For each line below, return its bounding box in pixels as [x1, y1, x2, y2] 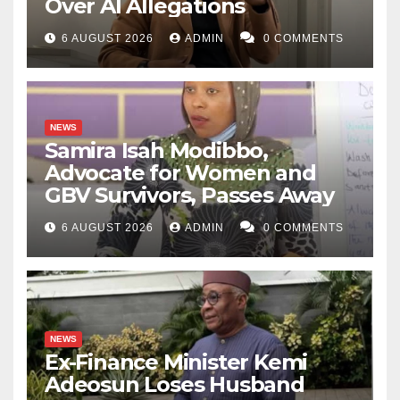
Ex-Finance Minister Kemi [45, 349, 308, 376]
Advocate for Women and [45, 160, 316, 187]
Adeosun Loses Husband [45, 371, 304, 398]
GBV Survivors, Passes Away [45, 182, 334, 209]
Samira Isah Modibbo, [45, 137, 268, 164]
